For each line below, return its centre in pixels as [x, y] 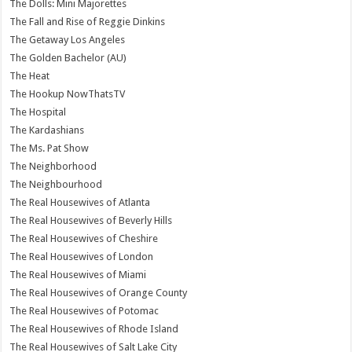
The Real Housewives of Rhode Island [94, 328]
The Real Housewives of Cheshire [84, 238]
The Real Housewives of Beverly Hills [91, 220]
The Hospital [38, 112]
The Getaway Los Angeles [68, 39]
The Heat [30, 75]
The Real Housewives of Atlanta [80, 202]
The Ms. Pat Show [49, 148]
